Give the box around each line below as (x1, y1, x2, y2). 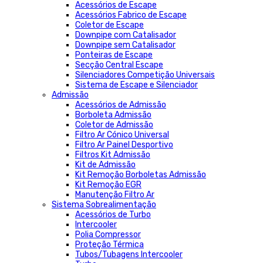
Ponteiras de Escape (75, 50, 153, 60)
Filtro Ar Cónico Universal (75, 130, 169, 140)
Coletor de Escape (75, 20, 144, 30)
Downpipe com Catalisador (75, 30, 176, 40)
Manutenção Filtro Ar (75, 190, 154, 200)
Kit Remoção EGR (75, 180, 141, 190)
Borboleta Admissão (75, 110, 151, 120)
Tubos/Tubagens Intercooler (75, 249, 183, 259)
